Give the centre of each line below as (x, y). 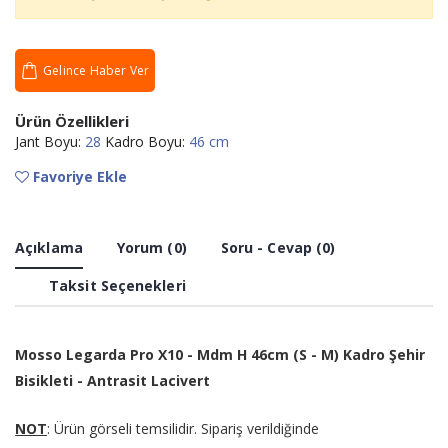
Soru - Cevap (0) (278, 248)
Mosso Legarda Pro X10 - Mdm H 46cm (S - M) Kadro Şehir (220, 355)
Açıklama (49, 248)
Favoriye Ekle (78, 177)
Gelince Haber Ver (96, 71)
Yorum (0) (151, 248)
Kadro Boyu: (145, 142)
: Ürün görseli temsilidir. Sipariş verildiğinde (183, 429)
